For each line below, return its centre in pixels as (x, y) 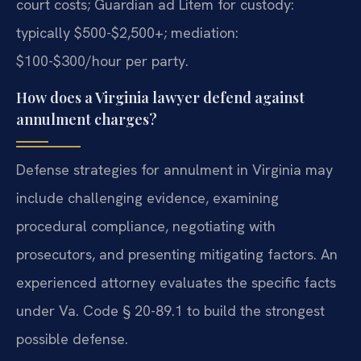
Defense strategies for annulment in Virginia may (174, 169)
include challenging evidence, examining (147, 197)
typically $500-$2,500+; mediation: (127, 33)
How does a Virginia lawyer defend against (160, 97)
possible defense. (72, 338)
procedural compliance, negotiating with (146, 226)
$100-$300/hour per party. (102, 61)
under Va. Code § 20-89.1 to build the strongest (170, 310)
